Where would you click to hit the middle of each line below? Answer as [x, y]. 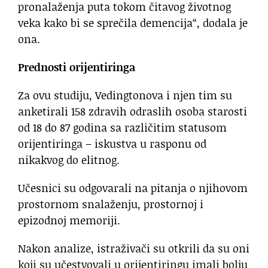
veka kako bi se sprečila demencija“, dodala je [133, 23]
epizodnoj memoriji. [69, 220]
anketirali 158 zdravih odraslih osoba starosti [133, 112]
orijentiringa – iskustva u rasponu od [112, 144]
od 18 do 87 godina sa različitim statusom [122, 128]
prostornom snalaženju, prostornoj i [111, 204]
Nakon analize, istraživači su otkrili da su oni [134, 249]
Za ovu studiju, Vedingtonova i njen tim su [125, 95]
